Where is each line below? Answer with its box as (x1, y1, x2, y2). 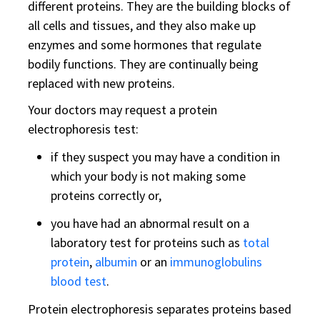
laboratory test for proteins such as (51, 234, 243, 251)
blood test (51, 273, 106, 289)
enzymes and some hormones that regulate (28, 36, 261, 53)
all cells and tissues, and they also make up (28, 17, 256, 34)
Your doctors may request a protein (28, 101, 217, 118)
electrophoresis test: (28, 121, 139, 137)
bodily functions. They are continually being (28, 56, 259, 72)
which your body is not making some (51, 168, 246, 184)
